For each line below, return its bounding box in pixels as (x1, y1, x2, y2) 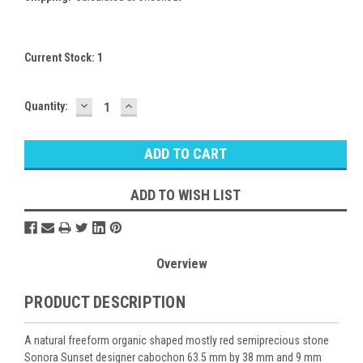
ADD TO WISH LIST (130, 186, 241, 203)
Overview (156, 255, 207, 271)
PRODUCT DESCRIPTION (24, 292, 186, 312)
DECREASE (78, 96, 147, 113)
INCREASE (122, 96, 190, 113)
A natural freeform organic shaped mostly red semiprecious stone (24, 333, 329, 347)
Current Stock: (24, 50, 97, 64)
